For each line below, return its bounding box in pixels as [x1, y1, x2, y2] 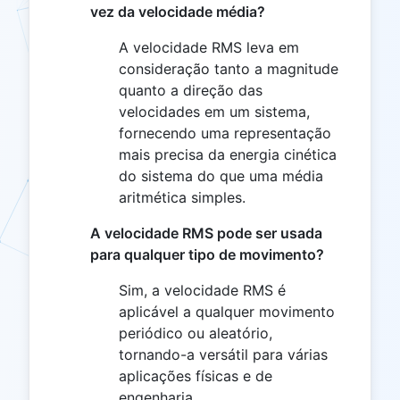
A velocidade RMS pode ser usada [90, 224, 322, 243]
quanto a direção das [119, 81, 262, 100]
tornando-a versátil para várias [119, 346, 328, 364]
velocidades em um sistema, [119, 103, 310, 121]
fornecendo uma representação [119, 124, 331, 143]
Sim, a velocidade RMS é [119, 281, 286, 300]
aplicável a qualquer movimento [119, 303, 335, 321]
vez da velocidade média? [90, 3, 265, 21]
